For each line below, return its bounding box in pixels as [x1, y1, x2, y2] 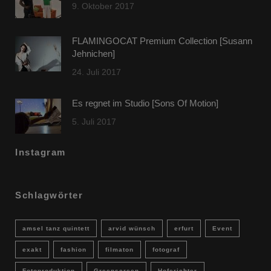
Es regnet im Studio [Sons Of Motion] [72, 98, 218, 109]
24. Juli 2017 [72, 67, 121, 77]
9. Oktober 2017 [72, 1, 134, 11]
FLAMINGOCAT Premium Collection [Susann [72, 36, 252, 47]
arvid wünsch [108, 225, 155, 232]
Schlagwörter [15, 190, 83, 201]
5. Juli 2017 [72, 117, 116, 127]
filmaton [105, 246, 134, 253]
